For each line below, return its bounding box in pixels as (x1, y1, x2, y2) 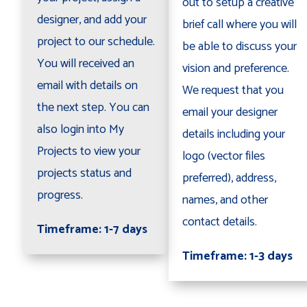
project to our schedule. (36, 31, 155, 52)
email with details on (36, 75, 138, 96)
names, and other (182, 189, 269, 210)
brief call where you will (182, 14, 297, 35)
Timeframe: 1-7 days (36, 219, 147, 240)
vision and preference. (182, 58, 290, 79)
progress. (36, 184, 83, 206)
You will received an (36, 53, 134, 74)
